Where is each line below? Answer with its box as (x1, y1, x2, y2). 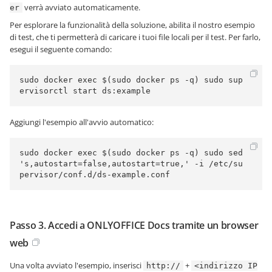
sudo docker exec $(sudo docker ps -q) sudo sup (19, 75, 243, 84)
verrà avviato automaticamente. (22, 1, 140, 13)
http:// (146, 260, 180, 270)
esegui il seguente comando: (10, 43, 112, 55)
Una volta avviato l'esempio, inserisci (10, 259, 143, 271)
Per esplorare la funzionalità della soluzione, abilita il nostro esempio (10, 19, 255, 30)
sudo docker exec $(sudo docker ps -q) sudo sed (19, 148, 243, 157)
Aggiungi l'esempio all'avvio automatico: (10, 116, 154, 127)
